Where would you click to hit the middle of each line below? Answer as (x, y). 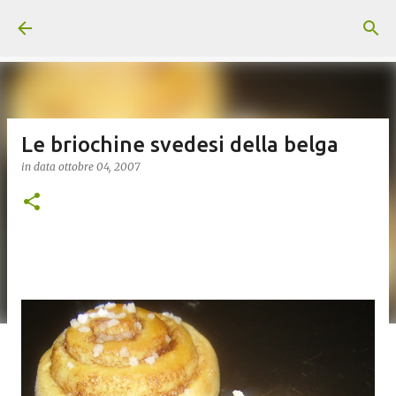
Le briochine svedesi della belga (180, 145)
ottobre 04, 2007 (99, 167)
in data (40, 167)
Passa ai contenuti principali (198, 22)
